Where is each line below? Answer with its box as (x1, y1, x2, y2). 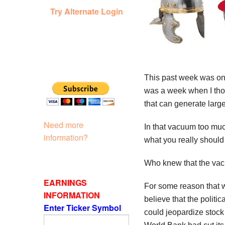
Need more (44, 119, 83, 131)
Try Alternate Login (50, 5, 123, 17)
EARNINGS (44, 176, 87, 188)
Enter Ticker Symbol (44, 201, 123, 213)
